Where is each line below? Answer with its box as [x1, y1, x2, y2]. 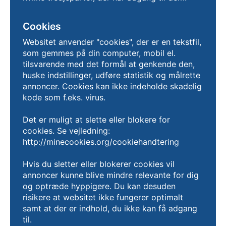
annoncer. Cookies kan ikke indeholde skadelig [23, 81, 202, 91]
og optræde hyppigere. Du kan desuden [23, 181, 176, 191]
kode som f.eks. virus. [23, 92, 105, 102]
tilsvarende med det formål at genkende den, [23, 59, 195, 69]
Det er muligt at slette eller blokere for [23, 115, 170, 125]
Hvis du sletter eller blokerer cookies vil [23, 159, 175, 169]
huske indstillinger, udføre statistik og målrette [23, 70, 200, 80]
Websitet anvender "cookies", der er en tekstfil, [23, 37, 201, 47]
